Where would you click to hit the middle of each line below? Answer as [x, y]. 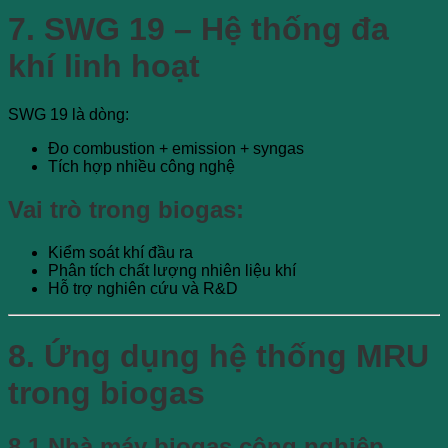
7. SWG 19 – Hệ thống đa [198, 28]
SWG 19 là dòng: [68, 115]
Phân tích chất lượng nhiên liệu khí [172, 271]
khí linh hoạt [104, 65]
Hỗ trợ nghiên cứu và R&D [143, 289]
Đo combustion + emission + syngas [176, 149]
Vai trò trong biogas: [126, 210]
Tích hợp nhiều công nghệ [141, 167]
